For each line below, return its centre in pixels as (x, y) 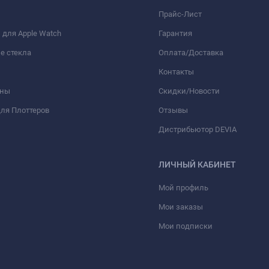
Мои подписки (186, 226)
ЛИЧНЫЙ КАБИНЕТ (197, 165)
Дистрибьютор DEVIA (198, 129)
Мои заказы (181, 207)
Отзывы (173, 110)
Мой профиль (183, 188)
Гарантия (175, 33)
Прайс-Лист (180, 14)
